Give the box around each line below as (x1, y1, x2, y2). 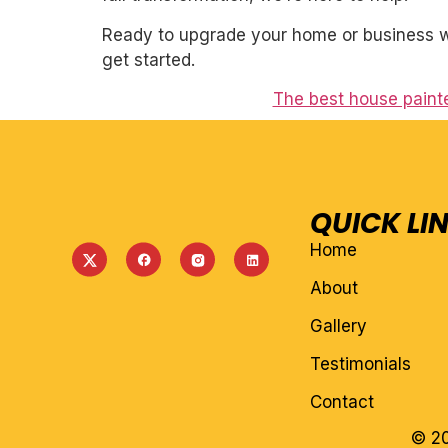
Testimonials (309, 354, 411, 375)
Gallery (309, 316, 367, 337)
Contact (309, 392, 374, 413)
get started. (102, 49, 195, 70)
